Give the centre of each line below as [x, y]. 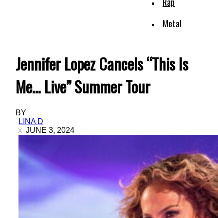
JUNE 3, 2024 [50, 130]
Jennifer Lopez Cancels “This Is [102, 64]
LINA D [31, 121]
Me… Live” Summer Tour [83, 87]
